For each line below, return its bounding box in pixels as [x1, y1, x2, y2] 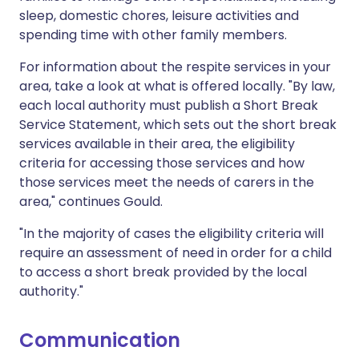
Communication [19, 327, 180, 353]
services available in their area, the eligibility [19, 135, 295, 153]
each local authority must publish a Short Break [19, 96, 318, 115]
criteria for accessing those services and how [19, 154, 305, 172]
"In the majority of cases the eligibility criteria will [19, 224, 324, 243]
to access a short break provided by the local [19, 263, 307, 281]
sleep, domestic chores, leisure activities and [19, 6, 299, 25]
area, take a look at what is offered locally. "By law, [19, 77, 335, 95]
